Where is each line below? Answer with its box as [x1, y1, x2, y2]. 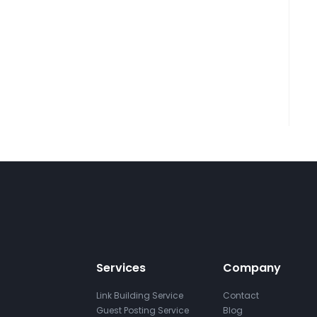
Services [96, 260, 146, 276]
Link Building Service [96, 289, 183, 301]
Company [222, 260, 281, 276]
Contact [222, 289, 259, 301]
